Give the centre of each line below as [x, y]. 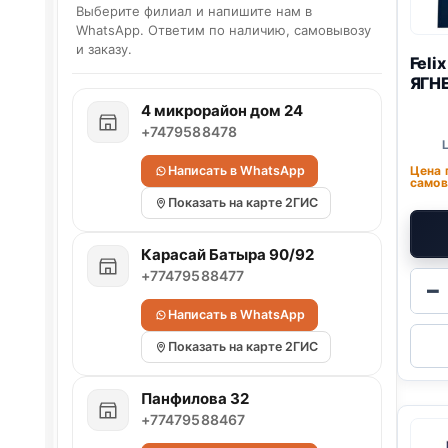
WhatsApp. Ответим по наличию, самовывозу [223, 29]
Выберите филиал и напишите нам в [193, 10]
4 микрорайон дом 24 [221, 110]
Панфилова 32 [194, 398]
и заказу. [103, 48]
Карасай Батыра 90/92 [227, 254]
